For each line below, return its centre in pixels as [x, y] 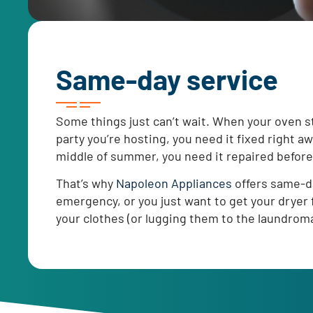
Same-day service [167, 79]
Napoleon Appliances [174, 183]
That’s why [86, 183]
